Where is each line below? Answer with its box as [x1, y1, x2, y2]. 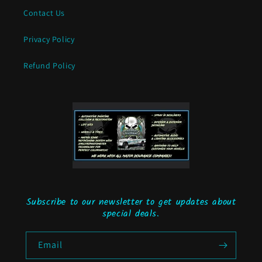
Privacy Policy [23, 34, 75, 44]
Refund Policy [23, 60, 75, 71]
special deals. [102, 206, 160, 221]
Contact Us [23, 8, 65, 18]
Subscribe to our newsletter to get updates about [26, 195, 236, 209]
